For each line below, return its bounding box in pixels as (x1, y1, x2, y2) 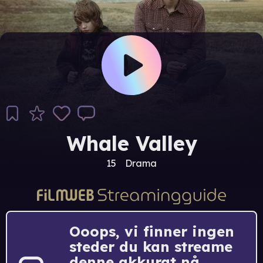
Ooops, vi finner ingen (69, 222, 234, 240)
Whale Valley (66, 131, 197, 156)
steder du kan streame (69, 237, 232, 255)
